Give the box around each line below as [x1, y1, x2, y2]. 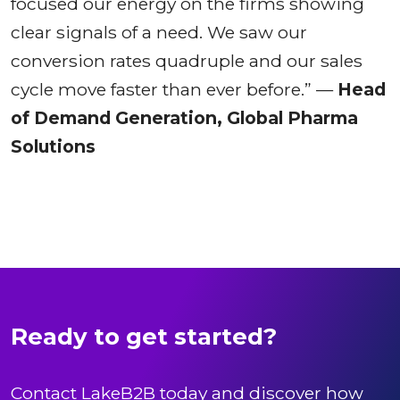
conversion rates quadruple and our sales [11, 49, 362, 71]
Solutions [11, 135, 96, 157]
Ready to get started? [11, 321, 277, 351]
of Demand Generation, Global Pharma [11, 106, 358, 129]
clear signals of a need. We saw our [11, 21, 307, 43]
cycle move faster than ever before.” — [11, 78, 337, 100]
